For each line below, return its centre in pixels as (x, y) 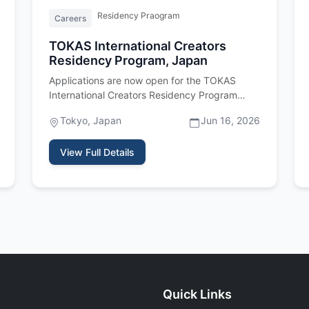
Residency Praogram (139, 16)
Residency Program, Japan (128, 60)
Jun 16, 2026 (230, 120)
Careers (70, 18)
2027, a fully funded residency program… (142, 109)
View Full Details (97, 152)
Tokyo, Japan (91, 120)
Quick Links (197, 294)
